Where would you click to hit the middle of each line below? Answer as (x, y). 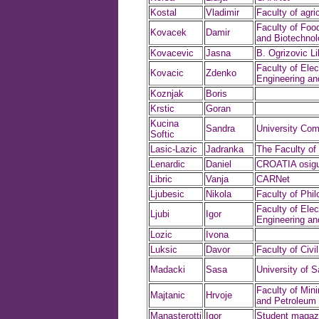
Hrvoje (219, 295)
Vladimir (222, 12)
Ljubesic (167, 194)
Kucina (164, 124)
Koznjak (167, 94)
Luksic (163, 250)
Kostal (163, 12)
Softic (162, 134)
